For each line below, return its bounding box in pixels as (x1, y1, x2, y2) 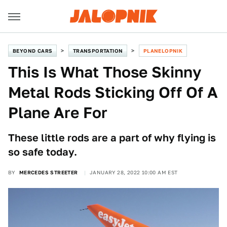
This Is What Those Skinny (8, 63, 201, 81)
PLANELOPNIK (143, 48, 183, 54)
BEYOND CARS (13, 48, 53, 54)
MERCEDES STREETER (19, 169, 78, 175)
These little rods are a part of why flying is (8, 132, 216, 144)
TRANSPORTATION (72, 48, 123, 54)
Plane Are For (8, 103, 107, 122)
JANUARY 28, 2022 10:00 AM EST (90, 169, 178, 175)
